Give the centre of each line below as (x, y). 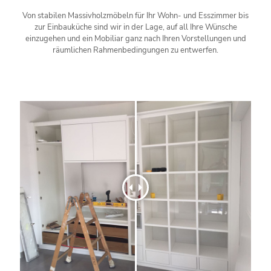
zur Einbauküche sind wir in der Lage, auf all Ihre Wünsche (135, 27)
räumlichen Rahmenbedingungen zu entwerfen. (135, 50)
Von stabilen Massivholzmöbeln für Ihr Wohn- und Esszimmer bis (135, 15)
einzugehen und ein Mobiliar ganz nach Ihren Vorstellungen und (135, 38)
